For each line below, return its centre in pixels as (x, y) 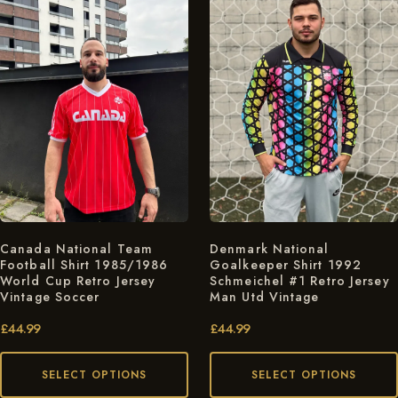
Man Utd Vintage (265, 296)
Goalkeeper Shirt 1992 (286, 264)
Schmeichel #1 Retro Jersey (300, 280)
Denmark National (270, 248)
